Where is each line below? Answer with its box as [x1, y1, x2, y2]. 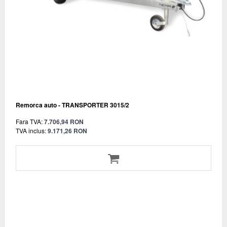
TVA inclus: [16, 126, 46, 135]
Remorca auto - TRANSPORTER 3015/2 [16, 100, 129, 110]
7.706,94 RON [44, 117, 84, 127]
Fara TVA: [16, 117, 43, 126]
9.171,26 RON [48, 126, 87, 136]
